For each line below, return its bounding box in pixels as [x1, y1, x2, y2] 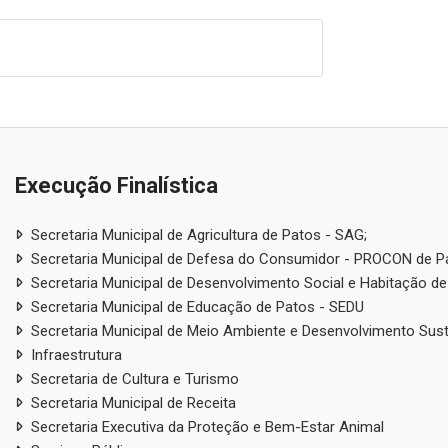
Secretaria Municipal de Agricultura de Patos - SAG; [30, 225, 367, 244]
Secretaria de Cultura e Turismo [30, 369, 239, 388]
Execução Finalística [14, 172, 218, 198]
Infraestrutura [30, 345, 122, 364]
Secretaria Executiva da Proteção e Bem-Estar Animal [30, 417, 384, 436]
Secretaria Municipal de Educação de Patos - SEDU [30, 297, 364, 316]
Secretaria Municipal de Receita [30, 393, 236, 412]
